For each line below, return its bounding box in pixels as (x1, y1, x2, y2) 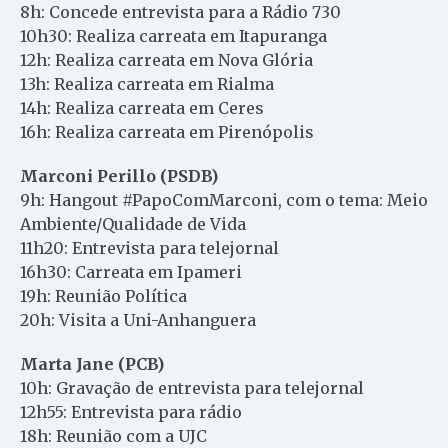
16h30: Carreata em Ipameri (20, 262, 242, 283)
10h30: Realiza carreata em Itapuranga (20, 26, 327, 47)
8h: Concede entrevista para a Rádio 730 (20, 2, 341, 23)
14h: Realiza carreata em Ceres (20, 98, 264, 119)
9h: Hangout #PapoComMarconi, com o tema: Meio (20, 190, 428, 211)
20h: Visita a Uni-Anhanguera (20, 310, 256, 331)
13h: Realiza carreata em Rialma (20, 74, 274, 95)
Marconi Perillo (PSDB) (20, 166, 218, 187)
